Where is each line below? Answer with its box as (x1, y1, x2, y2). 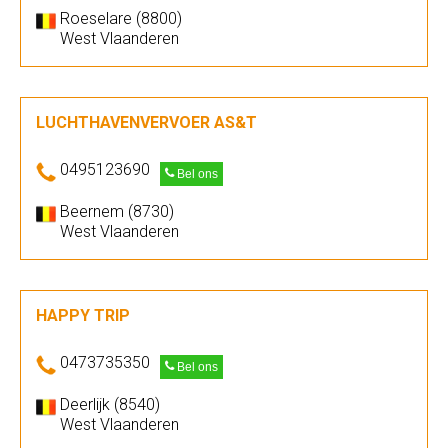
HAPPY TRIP (36, 306, 130, 325)
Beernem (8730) (60, 202, 174, 221)
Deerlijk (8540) (60, 395, 160, 414)
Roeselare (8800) (60, 9, 182, 28)
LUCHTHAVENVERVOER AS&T (36, 113, 257, 132)
